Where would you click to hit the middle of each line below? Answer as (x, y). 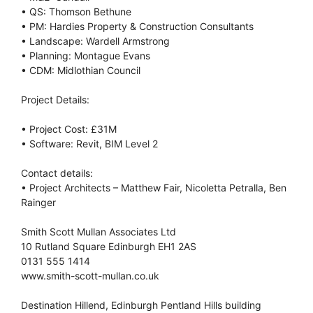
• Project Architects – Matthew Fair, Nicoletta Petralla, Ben (154, 187)
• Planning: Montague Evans (86, 55)
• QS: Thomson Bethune (76, 11)
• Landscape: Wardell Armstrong (95, 41)
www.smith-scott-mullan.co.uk (90, 275)
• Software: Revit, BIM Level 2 (89, 143)
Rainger (38, 202)
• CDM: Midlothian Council (81, 70)
